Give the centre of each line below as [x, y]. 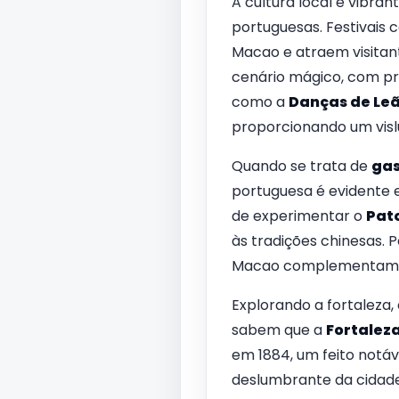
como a [260, 102]
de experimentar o [298, 216]
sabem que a [278, 330]
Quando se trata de [301, 167]
